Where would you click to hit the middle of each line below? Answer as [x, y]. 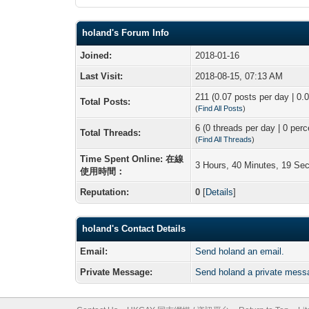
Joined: [96, 55]
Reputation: [105, 192]
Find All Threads [225, 139]
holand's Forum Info [126, 32]
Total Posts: [106, 101]
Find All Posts [221, 108]
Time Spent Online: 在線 [132, 159]
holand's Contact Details [134, 228]
